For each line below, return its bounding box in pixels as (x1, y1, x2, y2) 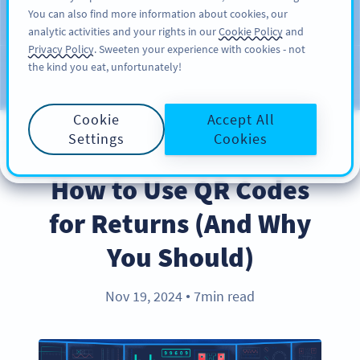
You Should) (106, 239, 254, 275)
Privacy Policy (28, 42, 94, 56)
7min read (190, 287, 255, 306)
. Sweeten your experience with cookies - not (94, 42, 305, 56)
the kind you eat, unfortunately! (28, 59, 182, 74)
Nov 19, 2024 (105, 287, 186, 306)
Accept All (207, 110, 275, 129)
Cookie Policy (219, 24, 283, 39)
